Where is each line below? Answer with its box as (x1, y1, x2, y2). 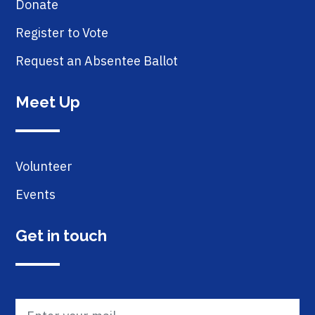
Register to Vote (15, 25, 108, 41)
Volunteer (15, 158, 72, 175)
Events (15, 186, 56, 203)
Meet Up (15, 93, 80, 112)
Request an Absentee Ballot (15, 53, 178, 70)
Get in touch (15, 226, 107, 245)
